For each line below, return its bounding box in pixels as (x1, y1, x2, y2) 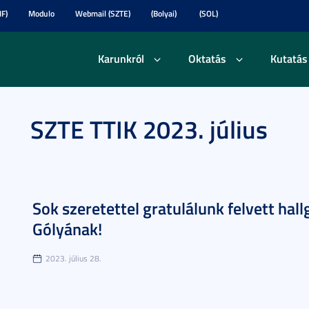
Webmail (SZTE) (75, 8, 130, 19)
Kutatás (270, 50, 308, 66)
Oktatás (188, 50, 226, 66)
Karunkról (97, 50, 144, 66)
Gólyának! (32, 217, 102, 241)
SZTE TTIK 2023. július (30, 111, 268, 147)
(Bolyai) (151, 8, 177, 19)
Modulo (28, 8, 54, 19)
